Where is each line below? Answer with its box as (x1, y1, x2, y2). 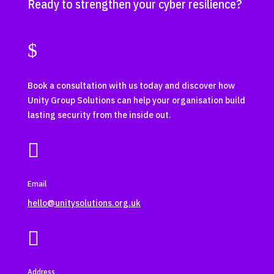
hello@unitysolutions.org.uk (27, 198, 141, 209)
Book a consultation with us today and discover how (27, 80, 235, 92)
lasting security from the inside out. (27, 109, 171, 121)
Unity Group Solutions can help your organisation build (27, 95, 245, 106)
